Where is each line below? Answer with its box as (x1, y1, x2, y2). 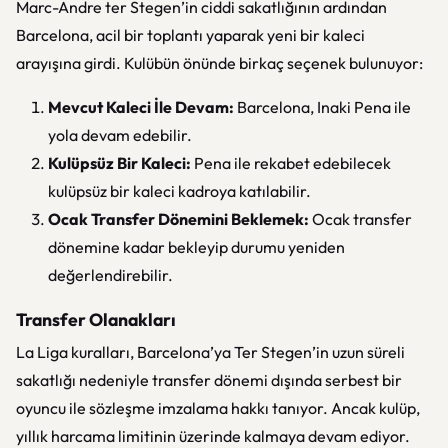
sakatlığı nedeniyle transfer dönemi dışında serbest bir (16, 370, 402, 390)
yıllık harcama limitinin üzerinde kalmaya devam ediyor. (16, 426, 410, 446)
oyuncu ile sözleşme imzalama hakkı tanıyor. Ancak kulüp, (16, 398, 420, 418)
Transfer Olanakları (16, 308, 176, 331)
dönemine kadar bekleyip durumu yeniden (48, 237, 345, 257)
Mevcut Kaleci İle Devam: (48, 97, 234, 117)
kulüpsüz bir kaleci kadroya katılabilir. (48, 181, 311, 201)
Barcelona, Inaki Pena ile (234, 97, 411, 117)
